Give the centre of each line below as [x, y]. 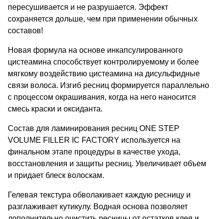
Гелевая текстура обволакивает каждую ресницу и [99, 195]
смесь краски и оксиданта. [55, 109]
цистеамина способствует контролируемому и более [103, 62]
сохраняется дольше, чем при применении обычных [103, 19]
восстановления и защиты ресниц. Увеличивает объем [107, 163]
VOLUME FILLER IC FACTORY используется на [94, 140]
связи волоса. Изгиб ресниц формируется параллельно [109, 85]
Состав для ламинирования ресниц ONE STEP [94, 128]
